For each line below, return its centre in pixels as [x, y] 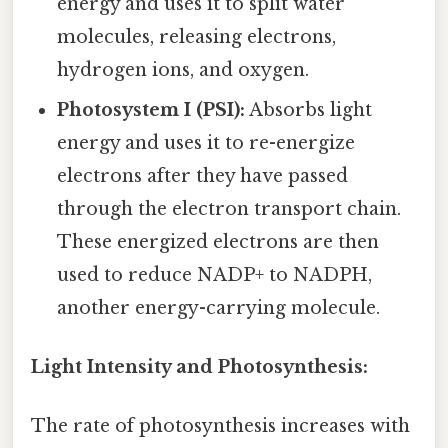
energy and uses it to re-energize [206, 142]
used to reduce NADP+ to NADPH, [215, 274]
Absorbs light [309, 109]
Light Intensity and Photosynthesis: [199, 366]
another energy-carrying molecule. [219, 307]
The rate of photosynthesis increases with [220, 426]
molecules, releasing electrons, [197, 36]
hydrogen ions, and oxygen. [183, 69]
